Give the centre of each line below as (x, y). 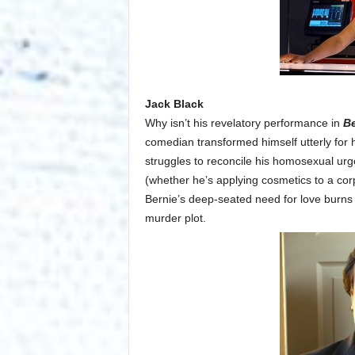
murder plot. (175, 218)
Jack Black (174, 104)
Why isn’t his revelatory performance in (244, 123)
